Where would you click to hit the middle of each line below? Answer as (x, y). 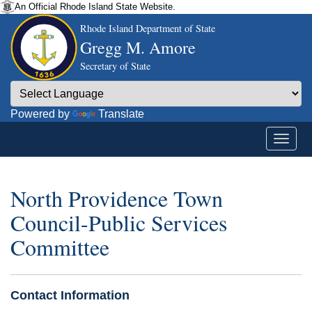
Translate (121, 114)
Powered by (41, 114)
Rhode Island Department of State (148, 28)
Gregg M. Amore (138, 47)
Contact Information (70, 295)
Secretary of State (115, 66)
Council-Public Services (119, 223)
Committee (60, 247)
